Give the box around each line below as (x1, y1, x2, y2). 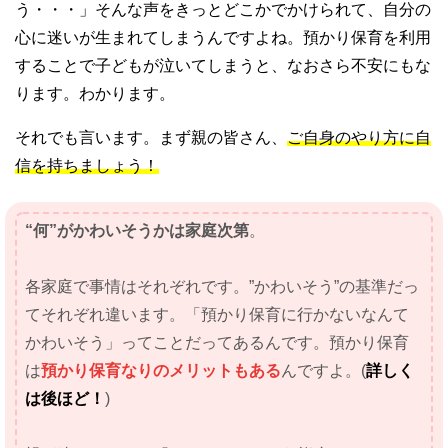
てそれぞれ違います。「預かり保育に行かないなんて (25, 305, 409, 323)
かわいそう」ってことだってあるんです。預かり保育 (25, 333, 409, 351)
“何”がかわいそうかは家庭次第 (25, 221, 249, 239)
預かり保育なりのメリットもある (41, 361, 281, 379)
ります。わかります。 (15, 84, 175, 102)
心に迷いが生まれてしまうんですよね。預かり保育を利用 (15, 28, 431, 46)
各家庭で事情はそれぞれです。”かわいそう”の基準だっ (25, 277, 419, 295)
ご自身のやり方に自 (287, 128, 431, 146)
